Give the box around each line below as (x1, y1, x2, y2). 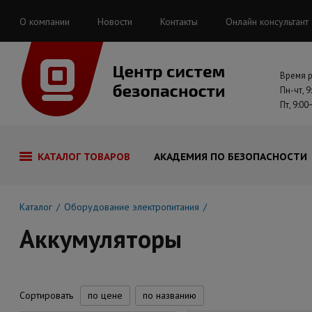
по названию (143, 289, 196, 302)
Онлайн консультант (226, 15, 309, 28)
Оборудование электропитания (64, 201, 199, 213)
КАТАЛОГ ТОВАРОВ (38, 150, 130, 163)
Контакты (160, 15, 198, 28)
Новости (97, 15, 132, 28)
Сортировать (19, 289, 73, 302)
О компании (19, 15, 70, 28)
